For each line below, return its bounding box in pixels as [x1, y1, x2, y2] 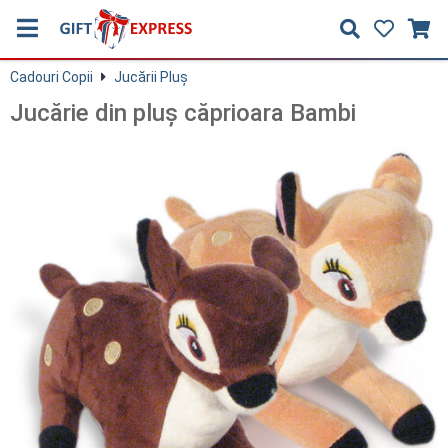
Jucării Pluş [114, 69, 188, 85]
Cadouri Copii [10, 69, 93, 85]
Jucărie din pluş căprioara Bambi [10, 99, 356, 127]
